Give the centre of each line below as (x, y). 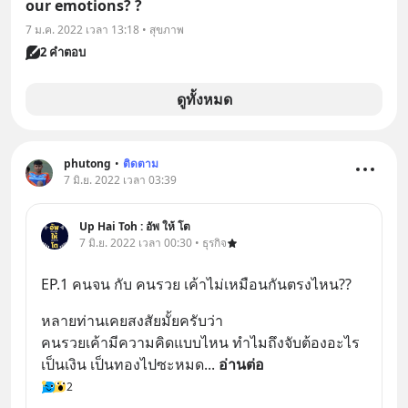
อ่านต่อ (241, 364)
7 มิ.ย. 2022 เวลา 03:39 (120, 180)
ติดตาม (141, 163)
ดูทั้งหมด (204, 99)
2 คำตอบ (63, 52)
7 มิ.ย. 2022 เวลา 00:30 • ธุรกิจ (153, 243)
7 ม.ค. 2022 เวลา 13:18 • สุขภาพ (105, 30)
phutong (87, 163)
